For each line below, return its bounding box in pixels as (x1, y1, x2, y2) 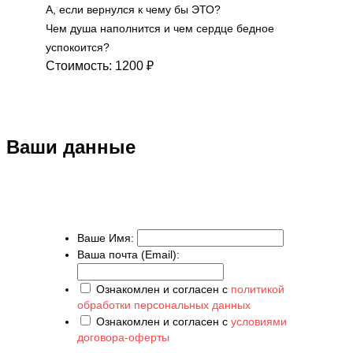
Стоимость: (46, 58, 115, 72)
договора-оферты (77, 330, 169, 344)
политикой (231, 282, 284, 295)
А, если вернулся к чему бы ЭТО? (46, 2, 221, 16)
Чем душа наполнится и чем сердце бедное (46, 21, 274, 35)
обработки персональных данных (77, 298, 251, 311)
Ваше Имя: (77, 231, 134, 244)
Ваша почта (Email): (77, 247, 180, 261)
